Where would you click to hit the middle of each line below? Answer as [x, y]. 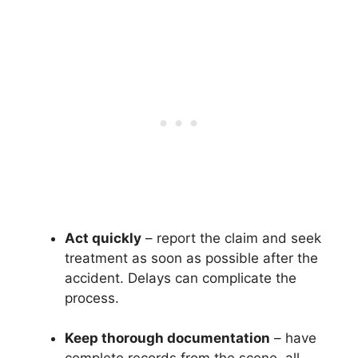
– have [293, 338]
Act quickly [103, 238]
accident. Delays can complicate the [181, 278]
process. [92, 298]
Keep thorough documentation [167, 338]
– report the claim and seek [231, 238]
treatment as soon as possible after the [191, 258]
